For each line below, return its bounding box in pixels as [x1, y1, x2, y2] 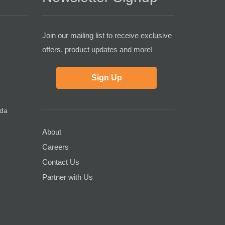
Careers [42, 142, 69, 151]
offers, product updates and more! [42, 45, 153, 54]
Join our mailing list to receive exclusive [42, 31, 172, 40]
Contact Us [42, 157, 79, 166]
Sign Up [91, 73, 122, 82]
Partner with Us [42, 172, 93, 181]
